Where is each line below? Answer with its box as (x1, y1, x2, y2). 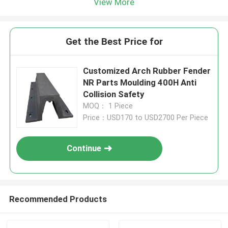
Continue (67, 143, 102, 154)
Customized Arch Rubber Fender (83, 66, 211, 76)
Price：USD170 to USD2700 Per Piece (83, 113, 209, 122)
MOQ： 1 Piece (83, 102, 133, 110)
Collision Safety (83, 89, 145, 100)
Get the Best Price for (65, 36, 163, 48)
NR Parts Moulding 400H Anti (83, 77, 197, 88)
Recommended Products (9, 193, 107, 204)
